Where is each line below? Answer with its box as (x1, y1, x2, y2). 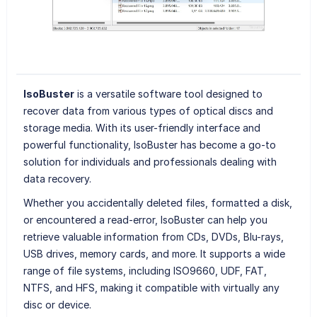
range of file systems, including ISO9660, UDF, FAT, (23, 264, 267, 277)
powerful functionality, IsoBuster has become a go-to (23, 138, 276, 151)
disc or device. (23, 298, 91, 311)
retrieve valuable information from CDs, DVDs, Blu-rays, (23, 230, 284, 243)
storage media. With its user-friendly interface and (23, 121, 260, 134)
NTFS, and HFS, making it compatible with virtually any (23, 281, 279, 294)
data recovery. (23, 172, 91, 185)
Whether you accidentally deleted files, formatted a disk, (23, 196, 292, 209)
